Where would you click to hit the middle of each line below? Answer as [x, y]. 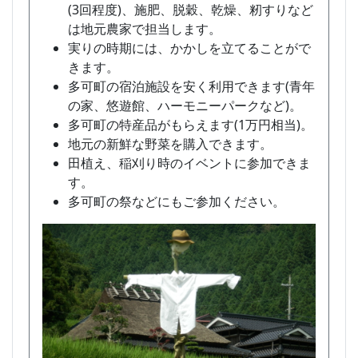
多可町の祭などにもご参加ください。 [177, 202]
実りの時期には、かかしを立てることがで [189, 48]
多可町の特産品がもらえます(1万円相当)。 [191, 125]
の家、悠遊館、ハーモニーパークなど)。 [185, 106]
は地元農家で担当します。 [145, 29]
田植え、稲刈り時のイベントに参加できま [189, 163]
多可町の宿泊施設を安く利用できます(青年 [191, 87]
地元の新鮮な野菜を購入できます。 [170, 144]
